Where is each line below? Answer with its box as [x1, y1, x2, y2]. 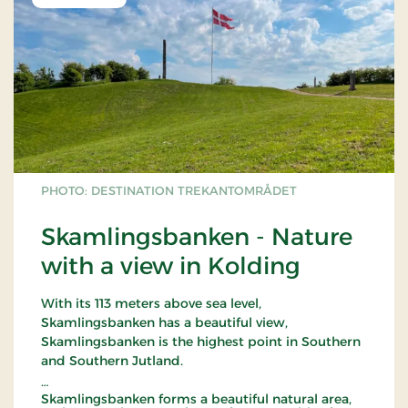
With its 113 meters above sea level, [41, 294, 261, 311]
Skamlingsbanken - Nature [41, 221, 352, 251]
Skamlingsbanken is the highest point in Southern [41, 332, 361, 350]
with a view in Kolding [41, 250, 301, 280]
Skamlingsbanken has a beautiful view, [41, 313, 288, 331]
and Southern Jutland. [41, 352, 183, 369]
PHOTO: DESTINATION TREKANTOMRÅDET [41, 182, 297, 198]
